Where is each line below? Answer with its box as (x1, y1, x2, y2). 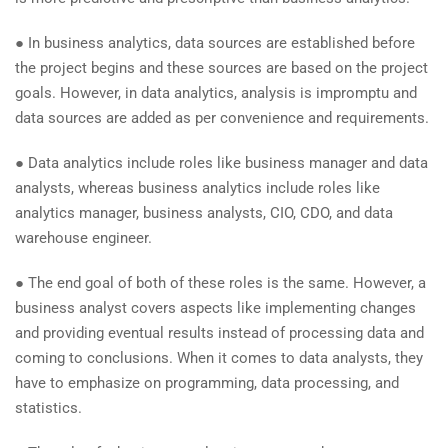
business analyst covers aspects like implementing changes (15, 298, 416, 317)
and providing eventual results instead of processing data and (15, 323, 424, 342)
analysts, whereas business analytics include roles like (15, 178, 380, 197)
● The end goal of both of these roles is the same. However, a (15, 273, 426, 292)
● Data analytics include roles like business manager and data (15, 153, 428, 172)
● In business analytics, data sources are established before (15, 33, 415, 52)
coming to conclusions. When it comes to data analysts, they (15, 348, 423, 367)
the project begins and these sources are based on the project (15, 58, 428, 77)
